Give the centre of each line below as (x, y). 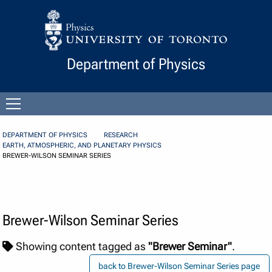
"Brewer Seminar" (190, 247)
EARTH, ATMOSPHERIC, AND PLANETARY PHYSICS (82, 146)
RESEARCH (121, 135)
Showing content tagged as (81, 247)
